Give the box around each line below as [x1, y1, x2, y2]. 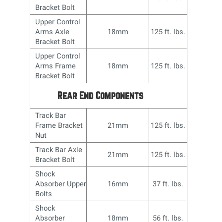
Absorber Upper [35, 179, 87, 188]
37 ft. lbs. [153, 179, 184, 188]
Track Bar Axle [35, 145, 83, 154]
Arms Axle [35, 27, 70, 36]
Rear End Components [57, 89, 144, 101]
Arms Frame [35, 61, 76, 70]
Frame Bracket [35, 120, 83, 130]
